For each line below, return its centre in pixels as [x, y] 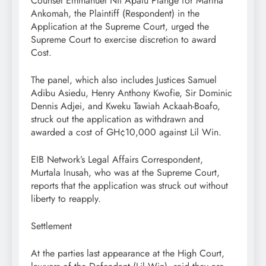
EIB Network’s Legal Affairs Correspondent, [117, 160]
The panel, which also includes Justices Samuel [124, 80]
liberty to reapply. [66, 199]
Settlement [51, 226]
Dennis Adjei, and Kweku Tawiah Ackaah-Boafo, [126, 106]
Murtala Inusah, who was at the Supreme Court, [125, 173]
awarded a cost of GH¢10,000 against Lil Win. [126, 132]
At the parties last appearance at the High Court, [128, 254]
